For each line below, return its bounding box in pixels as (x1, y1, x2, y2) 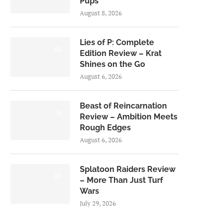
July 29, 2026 (80, 199, 116, 208)
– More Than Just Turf (80, 175, 163, 185)
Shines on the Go (80, 59, 145, 69)
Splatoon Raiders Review (80, 165, 175, 174)
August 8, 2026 (80, 8, 122, 17)
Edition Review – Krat (80, 49, 162, 58)
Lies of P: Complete (80, 38, 154, 47)
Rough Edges (80, 123, 131, 132)
